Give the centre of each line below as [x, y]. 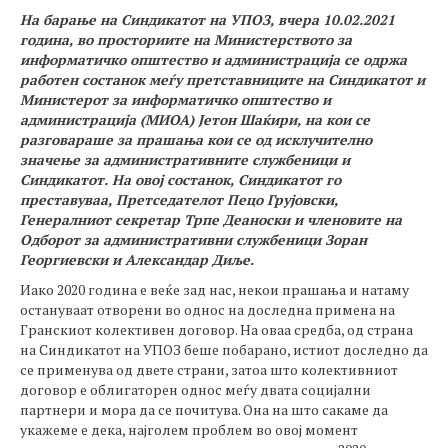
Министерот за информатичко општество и [175, 99]
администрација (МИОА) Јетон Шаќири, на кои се [195, 119]
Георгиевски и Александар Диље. [141, 259]
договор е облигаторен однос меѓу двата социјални [195, 389]
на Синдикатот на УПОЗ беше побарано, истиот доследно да [224, 349]
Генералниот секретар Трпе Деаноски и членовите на [211, 219]
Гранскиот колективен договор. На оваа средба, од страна [216, 329]
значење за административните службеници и [185, 159]
